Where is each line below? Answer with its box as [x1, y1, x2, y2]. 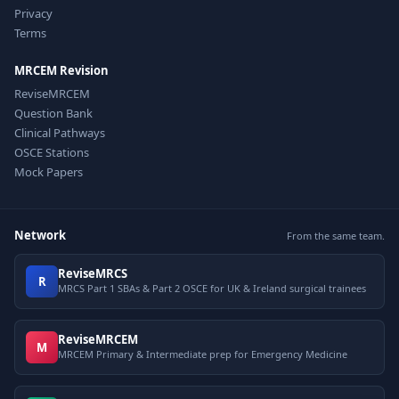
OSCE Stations [14, 144, 89, 160]
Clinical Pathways [14, 125, 105, 141]
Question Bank [14, 105, 93, 121]
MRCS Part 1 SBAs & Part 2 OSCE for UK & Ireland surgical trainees [58, 281, 366, 295]
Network [14, 227, 66, 243]
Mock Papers [14, 164, 83, 180]
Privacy [14, 5, 53, 21]
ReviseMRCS [58, 265, 127, 281]
